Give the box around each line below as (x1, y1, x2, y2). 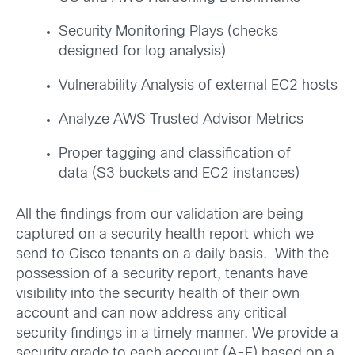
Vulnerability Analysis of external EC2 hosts (59, 78, 338, 93)
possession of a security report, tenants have (16, 267, 308, 281)
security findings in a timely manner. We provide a (16, 326, 338, 341)
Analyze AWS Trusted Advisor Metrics (59, 113, 303, 127)
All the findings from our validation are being (16, 208, 303, 222)
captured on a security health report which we (16, 227, 314, 242)
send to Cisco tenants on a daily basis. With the (16, 247, 329, 261)
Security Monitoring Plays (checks (59, 25, 278, 39)
